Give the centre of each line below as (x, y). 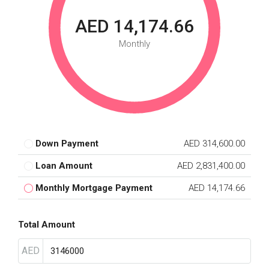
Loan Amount (64, 166)
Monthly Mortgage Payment (94, 188)
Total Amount (47, 225)
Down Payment (67, 144)
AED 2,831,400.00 (211, 166)
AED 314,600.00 (214, 144)
